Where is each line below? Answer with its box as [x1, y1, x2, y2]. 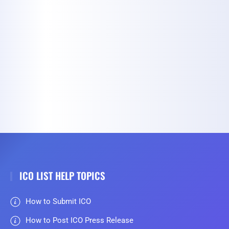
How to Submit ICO [26, 197, 91, 207]
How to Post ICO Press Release [26, 216, 133, 225]
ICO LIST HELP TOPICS [16, 168, 105, 183]
